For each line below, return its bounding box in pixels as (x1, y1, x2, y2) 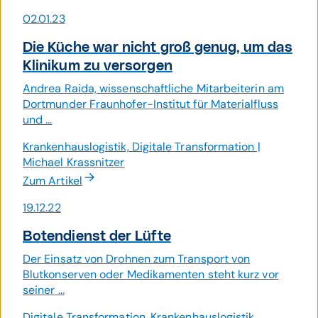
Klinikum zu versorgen (23, 59, 172, 73)
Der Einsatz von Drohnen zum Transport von (23, 251, 251, 266)
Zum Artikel (23, 173, 82, 188)
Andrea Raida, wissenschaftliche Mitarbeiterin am (23, 81, 284, 96)
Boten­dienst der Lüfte (23, 229, 171, 243)
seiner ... (23, 283, 65, 297)
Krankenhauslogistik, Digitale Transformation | (23, 139, 261, 154)
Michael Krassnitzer (23, 155, 125, 170)
